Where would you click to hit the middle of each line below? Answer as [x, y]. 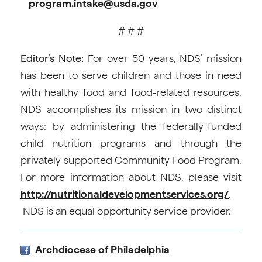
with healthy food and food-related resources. [131, 92]
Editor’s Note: [52, 58]
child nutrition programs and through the [131, 143]
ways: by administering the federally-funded [131, 126]
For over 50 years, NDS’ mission [163, 58]
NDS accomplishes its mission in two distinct [131, 109]
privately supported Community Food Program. [131, 160]
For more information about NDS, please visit [131, 177]
